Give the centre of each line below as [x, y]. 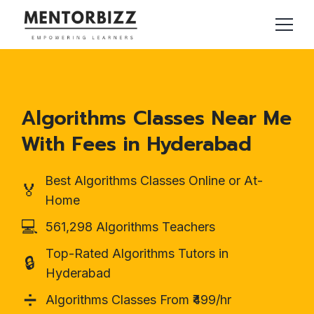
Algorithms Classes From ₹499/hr [138, 299]
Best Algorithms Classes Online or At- [154, 180]
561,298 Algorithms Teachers [130, 226]
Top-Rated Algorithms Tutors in [137, 253]
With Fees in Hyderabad [136, 144]
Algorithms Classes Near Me [156, 118]
